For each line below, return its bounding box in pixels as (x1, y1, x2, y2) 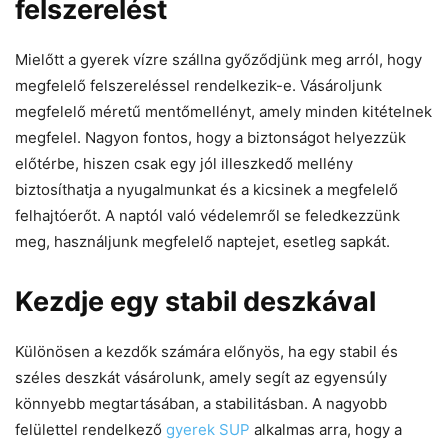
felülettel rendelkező (15, 419, 166, 439)
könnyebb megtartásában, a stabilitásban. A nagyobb (15, 393, 387, 413)
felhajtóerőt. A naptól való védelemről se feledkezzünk (15, 205, 400, 225)
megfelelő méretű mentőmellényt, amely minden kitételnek (15, 101, 432, 121)
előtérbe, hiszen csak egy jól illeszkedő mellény (15, 153, 353, 173)
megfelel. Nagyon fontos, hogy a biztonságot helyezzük (15, 127, 406, 147)
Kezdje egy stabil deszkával (15, 284, 376, 318)
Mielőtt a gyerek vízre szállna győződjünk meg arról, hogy (15, 49, 422, 69)
